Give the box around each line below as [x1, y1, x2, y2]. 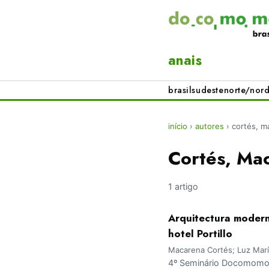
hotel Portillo [168, 226, 232, 241]
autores [195, 121, 224, 131]
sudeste [192, 84, 224, 97]
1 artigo [168, 181, 198, 192]
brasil [168, 84, 192, 97]
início [168, 121, 187, 131]
